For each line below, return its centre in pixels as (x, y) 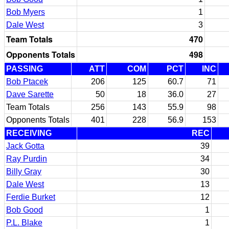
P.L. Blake (24, 223)
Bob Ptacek (27, 82)
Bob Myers (26, 12)
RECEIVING (29, 133)
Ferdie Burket (31, 197)
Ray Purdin (27, 159)
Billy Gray (24, 171)
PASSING (25, 69)
